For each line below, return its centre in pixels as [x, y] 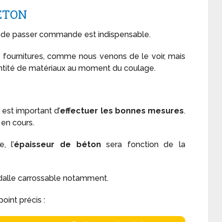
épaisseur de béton [57, 145]
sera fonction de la [143, 145]
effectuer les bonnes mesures [122, 111]
